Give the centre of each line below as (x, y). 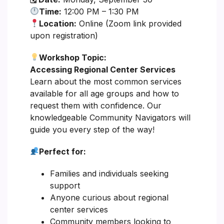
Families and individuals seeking (109, 173)
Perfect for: (63, 151)
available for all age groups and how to (104, 93)
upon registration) (64, 35)
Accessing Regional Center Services (103, 69)
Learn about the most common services (106, 81)
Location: (58, 23)
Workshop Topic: (73, 57)
